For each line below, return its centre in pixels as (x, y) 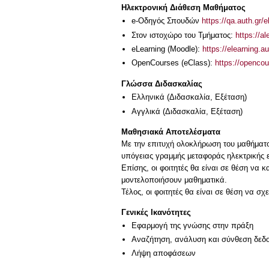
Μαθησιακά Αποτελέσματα (171, 132)
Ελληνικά (148, 97)
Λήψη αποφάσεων (164, 253)
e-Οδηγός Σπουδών (167, 21)
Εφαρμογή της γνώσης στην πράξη (192, 225)
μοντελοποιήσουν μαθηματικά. (174, 180)
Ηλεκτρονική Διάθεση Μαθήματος (183, 8)
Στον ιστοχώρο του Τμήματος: (183, 35)
